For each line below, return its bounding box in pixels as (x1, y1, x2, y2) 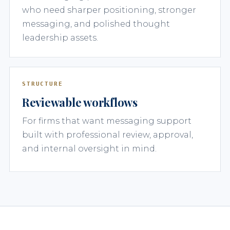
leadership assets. (22, 32, 98, 43)
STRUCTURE (22, 80, 63, 87)
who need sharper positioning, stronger (22, 5, 196, 15)
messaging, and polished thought (22, 18, 170, 29)
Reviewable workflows (22, 94, 138, 110)
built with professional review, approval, (22, 129, 193, 140)
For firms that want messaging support (22, 116, 191, 126)
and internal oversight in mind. (22, 143, 157, 154)
